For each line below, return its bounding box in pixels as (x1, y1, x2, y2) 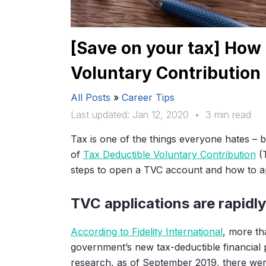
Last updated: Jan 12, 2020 (70, 109, 189, 121)
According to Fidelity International (70, 226, 223, 238)
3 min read (205, 109, 251, 121)
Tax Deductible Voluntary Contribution (83, 148, 256, 161)
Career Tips (121, 91, 175, 104)
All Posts (70, 91, 110, 104)
